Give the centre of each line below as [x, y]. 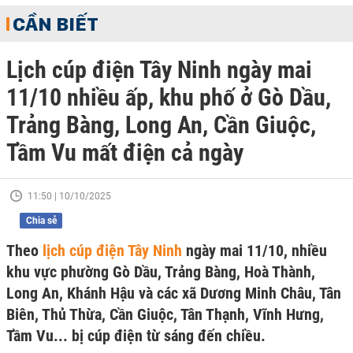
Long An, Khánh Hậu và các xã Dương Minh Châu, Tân [174, 293]
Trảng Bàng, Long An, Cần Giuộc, [161, 125]
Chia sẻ [41, 221]
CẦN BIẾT [56, 24]
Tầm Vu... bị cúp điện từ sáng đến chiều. [136, 336]
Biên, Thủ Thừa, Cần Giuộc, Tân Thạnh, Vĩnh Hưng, [165, 314]
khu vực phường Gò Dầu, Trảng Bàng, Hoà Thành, [161, 272]
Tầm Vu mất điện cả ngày [125, 152]
